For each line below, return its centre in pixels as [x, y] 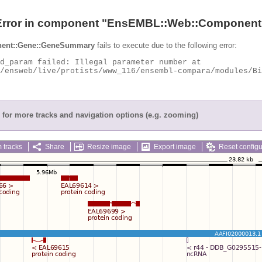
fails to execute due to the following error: [166, 45]
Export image [175, 146]
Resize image [109, 146]
